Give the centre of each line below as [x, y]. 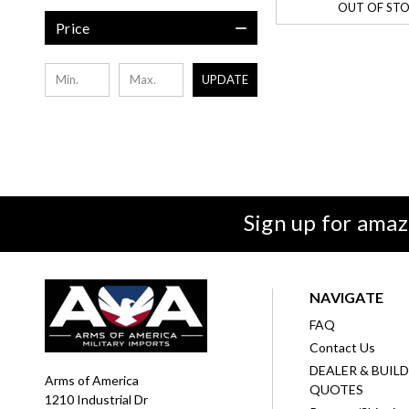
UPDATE [225, 79]
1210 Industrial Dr [96, 399]
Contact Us [343, 347]
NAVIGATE [347, 297]
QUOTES [337, 389]
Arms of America [92, 380]
